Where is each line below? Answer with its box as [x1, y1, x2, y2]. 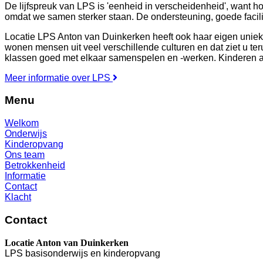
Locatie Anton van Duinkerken [5, 237, 129, 248]
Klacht [5, 192, 31, 203]
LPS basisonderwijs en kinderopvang [5, 248, 160, 258]
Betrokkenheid [5, 160, 65, 171]
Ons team [5, 150, 45, 160]
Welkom [5, 118, 39, 129]
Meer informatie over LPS [5, 72, 110, 83]
